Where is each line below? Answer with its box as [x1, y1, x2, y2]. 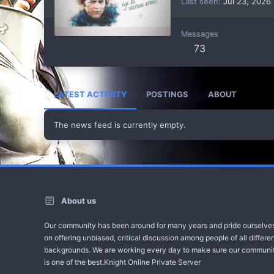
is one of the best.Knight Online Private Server [44, 257, 201, 267]
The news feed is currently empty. [54, 119, 186, 130]
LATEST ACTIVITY [54, 89, 127, 99]
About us [61, 196, 96, 206]
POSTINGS [146, 89, 188, 99]
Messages [181, 29, 218, 39]
